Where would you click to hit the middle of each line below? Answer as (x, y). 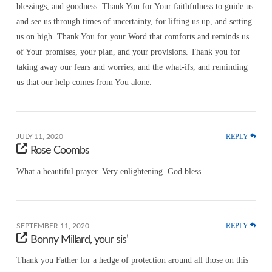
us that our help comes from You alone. (84, 82)
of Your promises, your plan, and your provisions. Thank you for (128, 52)
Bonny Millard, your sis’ (80, 240)
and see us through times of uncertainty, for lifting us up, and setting (134, 21)
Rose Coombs (60, 150)
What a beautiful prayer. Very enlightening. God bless (108, 171)
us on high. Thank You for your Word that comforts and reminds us (132, 36)
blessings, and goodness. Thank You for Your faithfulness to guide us (134, 6)
